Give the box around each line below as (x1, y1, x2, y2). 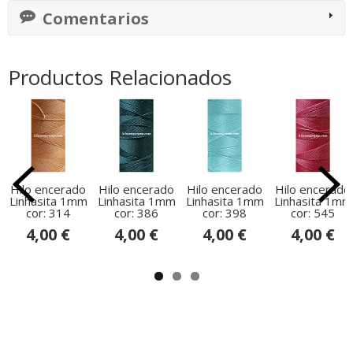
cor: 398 (203, 204, 247, 221)
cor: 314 (26, 204, 70, 221)
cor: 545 (291, 204, 335, 221)
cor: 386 (114, 204, 158, 221)
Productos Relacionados (8, 62, 232, 91)
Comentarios (39, 7, 149, 29)
